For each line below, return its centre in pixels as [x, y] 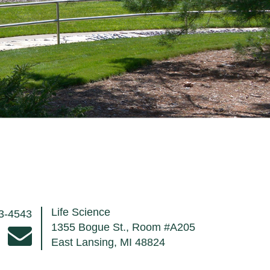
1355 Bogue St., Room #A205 [124, 227]
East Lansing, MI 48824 [108, 242]
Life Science [81, 212]
